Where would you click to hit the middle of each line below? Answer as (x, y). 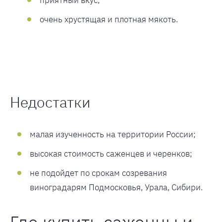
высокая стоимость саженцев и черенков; (111, 154)
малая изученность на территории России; (113, 135)
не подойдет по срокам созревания (98, 173)
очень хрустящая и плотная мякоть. (109, 20)
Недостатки (50, 102)
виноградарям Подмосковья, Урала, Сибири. (116, 188)
